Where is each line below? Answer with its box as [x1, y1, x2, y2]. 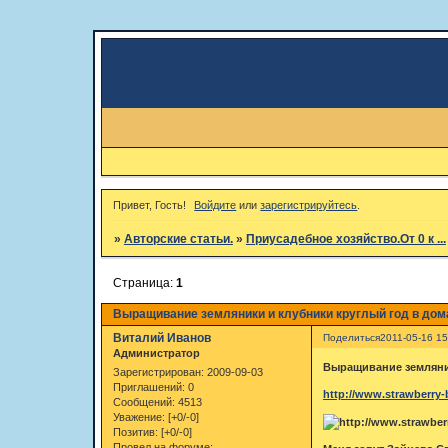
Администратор [112, 347, 200, 360]
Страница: [112, 276, 176, 291]
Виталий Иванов [112, 331, 211, 346]
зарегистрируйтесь [260, 199, 358, 212]
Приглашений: [112, 381, 185, 394]
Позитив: [112, 426, 158, 439]
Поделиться [322, 332, 380, 344]
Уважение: [112, 411, 165, 424]
